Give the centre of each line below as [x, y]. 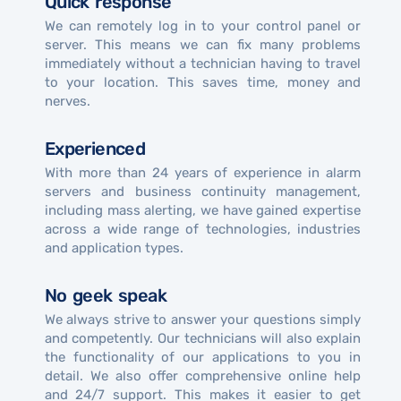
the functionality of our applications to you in [203, 357]
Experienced [95, 148]
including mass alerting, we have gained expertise [203, 210]
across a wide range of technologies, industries [203, 229]
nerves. [67, 101]
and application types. [114, 247]
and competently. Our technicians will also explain [203, 338]
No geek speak [105, 295]
